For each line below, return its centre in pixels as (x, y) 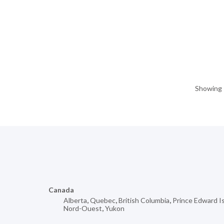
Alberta (75, 200)
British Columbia (144, 200)
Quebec (103, 200)
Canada (61, 190)
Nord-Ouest (83, 208)
